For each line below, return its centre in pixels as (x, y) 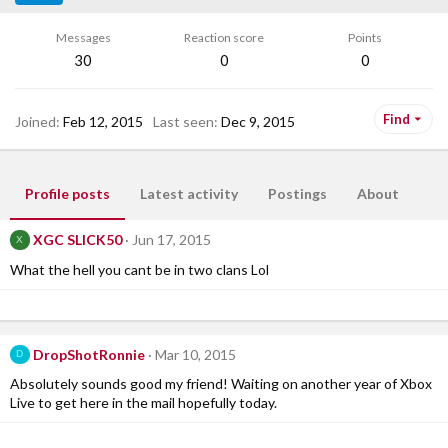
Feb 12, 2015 (103, 121)
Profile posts (67, 193)
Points (365, 37)
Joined (35, 121)
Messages (83, 37)
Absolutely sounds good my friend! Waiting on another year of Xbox (221, 384)
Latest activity (189, 193)
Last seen (183, 121)
